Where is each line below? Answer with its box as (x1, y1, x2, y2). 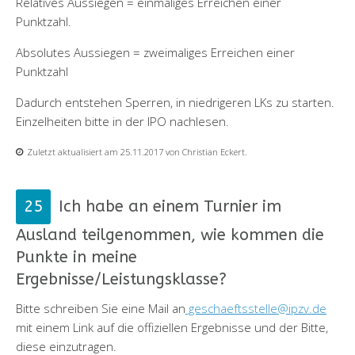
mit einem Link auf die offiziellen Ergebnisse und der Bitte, (16, 319, 328, 335)
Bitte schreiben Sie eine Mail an (16, 300, 185, 316)
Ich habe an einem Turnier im (59, 197, 281, 216)
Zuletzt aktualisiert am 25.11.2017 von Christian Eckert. (27, 145, 247, 158)
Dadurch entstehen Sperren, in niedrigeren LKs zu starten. (16, 94, 334, 110)
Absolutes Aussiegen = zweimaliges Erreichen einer (16, 44, 295, 60)
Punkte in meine (16, 247, 137, 266)
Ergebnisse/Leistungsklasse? (16, 269, 227, 288)
